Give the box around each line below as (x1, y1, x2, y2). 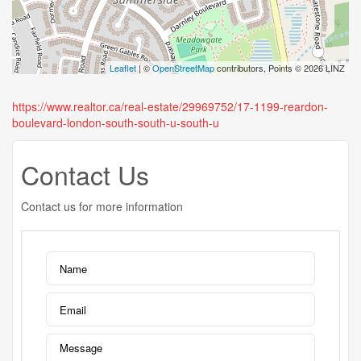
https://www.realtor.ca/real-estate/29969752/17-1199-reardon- (12, 98, 328, 114)
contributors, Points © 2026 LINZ (214, 61, 345, 74)
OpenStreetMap (152, 61, 214, 74)
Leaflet (110, 61, 136, 74)
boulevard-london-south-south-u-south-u (12, 114, 219, 131)
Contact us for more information (21, 198, 183, 214)
